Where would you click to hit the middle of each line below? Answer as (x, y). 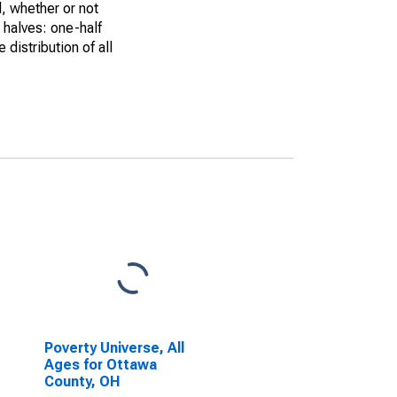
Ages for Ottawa (100, 365)
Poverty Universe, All (114, 348)
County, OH (82, 381)
